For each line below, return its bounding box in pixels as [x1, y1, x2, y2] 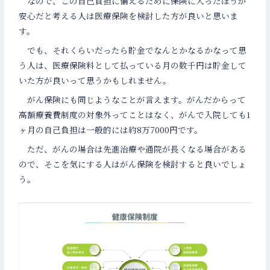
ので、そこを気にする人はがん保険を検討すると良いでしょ [19, 157, 247, 170]
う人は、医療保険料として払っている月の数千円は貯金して [19, 58, 247, 71]
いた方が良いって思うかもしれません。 [19, 74, 172, 86]
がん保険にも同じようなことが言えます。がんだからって [19, 93, 246, 105]
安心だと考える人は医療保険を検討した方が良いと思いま [19, 10, 239, 22]
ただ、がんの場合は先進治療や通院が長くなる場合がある [19, 142, 247, 155]
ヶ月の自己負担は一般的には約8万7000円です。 [19, 123, 203, 136]
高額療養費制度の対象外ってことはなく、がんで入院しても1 [19, 108, 251, 121]
